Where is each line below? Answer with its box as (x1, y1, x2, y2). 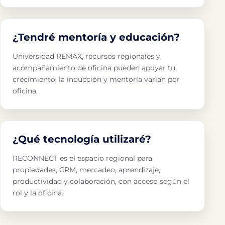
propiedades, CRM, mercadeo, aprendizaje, (13, 165, 160, 174)
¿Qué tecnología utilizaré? (13, 133, 151, 145)
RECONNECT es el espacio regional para (13, 154, 152, 163)
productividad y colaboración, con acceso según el (13, 177, 189, 186)
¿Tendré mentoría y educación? (13, 31, 180, 43)
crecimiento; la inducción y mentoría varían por (13, 75, 180, 84)
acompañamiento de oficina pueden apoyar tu (13, 63, 175, 72)
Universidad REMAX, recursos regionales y (13, 52, 160, 61)
